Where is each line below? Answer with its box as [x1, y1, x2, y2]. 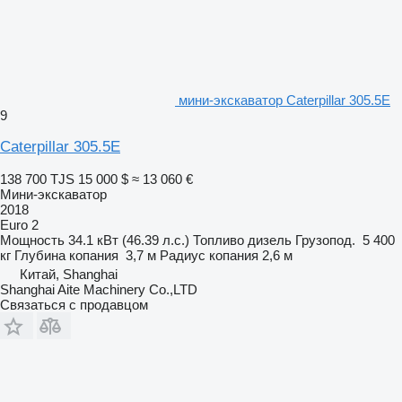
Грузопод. [295, 232, 355, 248]
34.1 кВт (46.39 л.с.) [68, 232, 189, 248]
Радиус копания [160, 247, 258, 263]
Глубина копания [14, 247, 118, 263]
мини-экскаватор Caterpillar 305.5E [179, 92, 390, 108]
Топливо [193, 232, 244, 248]
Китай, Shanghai [20, 266, 118, 282]
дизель [248, 232, 292, 248]
